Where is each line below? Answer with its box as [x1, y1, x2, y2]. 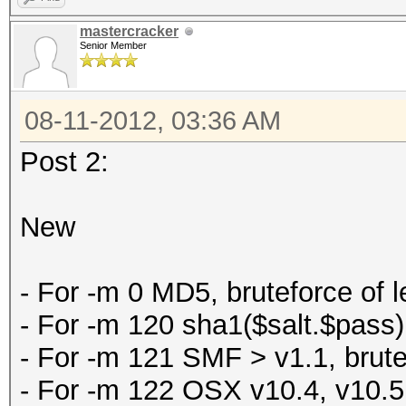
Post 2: [20, 146, 109, 178]
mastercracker [80, 24, 179, 39]
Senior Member [80, 40, 147, 51]
